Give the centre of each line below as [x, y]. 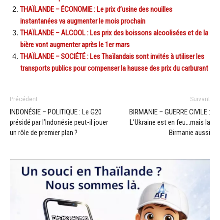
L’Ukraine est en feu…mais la [170, 122]
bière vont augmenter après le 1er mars [75, 44]
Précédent [24, 99]
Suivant [200, 99]
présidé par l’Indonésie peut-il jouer [59, 122]
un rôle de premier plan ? [44, 132]
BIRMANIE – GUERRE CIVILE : [170, 112]
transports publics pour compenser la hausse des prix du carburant [114, 68]
